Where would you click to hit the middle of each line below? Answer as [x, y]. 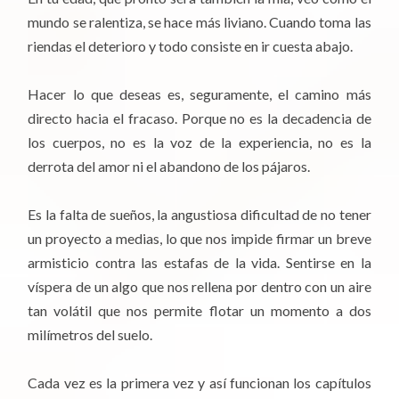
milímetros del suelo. [90, 335]
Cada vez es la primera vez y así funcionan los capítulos [199, 383]
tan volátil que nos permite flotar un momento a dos [199, 311]
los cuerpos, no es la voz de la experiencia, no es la [199, 142]
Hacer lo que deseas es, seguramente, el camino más [199, 94]
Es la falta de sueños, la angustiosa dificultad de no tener [199, 215]
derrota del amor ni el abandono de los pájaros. [169, 166]
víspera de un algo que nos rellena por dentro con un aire [199, 287]
